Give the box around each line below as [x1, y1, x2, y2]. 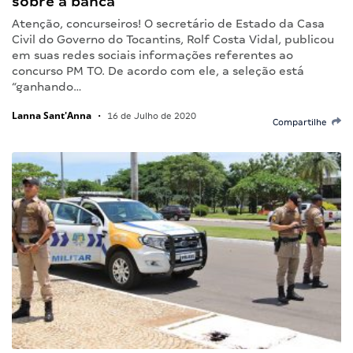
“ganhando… [12, 80, 82, 93]
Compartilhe [273, 117, 332, 127]
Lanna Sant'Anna [12, 108, 91, 122]
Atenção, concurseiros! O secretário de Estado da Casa [12, 17, 325, 30]
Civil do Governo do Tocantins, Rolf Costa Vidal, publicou [12, 32, 334, 46]
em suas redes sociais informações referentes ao [12, 48, 293, 61]
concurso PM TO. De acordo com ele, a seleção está [12, 64, 304, 77]
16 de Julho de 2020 [105, 110, 196, 121]
